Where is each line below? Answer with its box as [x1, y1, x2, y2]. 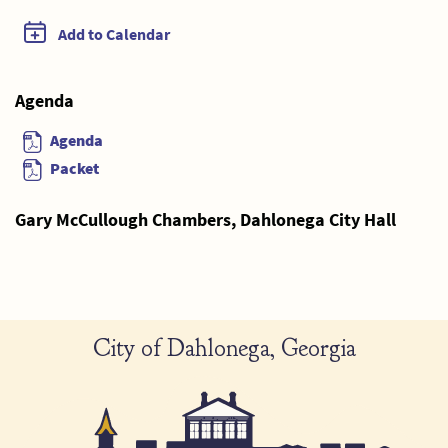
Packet [50, 157, 99, 178]
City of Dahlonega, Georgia [92, 333, 356, 364]
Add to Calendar [58, 23, 170, 44]
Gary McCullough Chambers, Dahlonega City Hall [15, 208, 396, 232]
